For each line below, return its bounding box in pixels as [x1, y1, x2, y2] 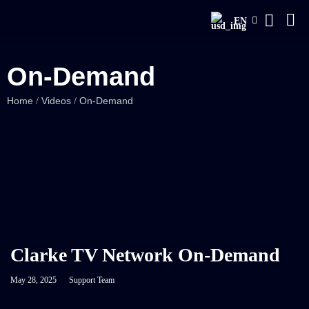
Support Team [69, 275, 114, 285]
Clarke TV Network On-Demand [10, 243, 280, 266]
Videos [41, 94, 74, 106]
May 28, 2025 [10, 275, 57, 285]
